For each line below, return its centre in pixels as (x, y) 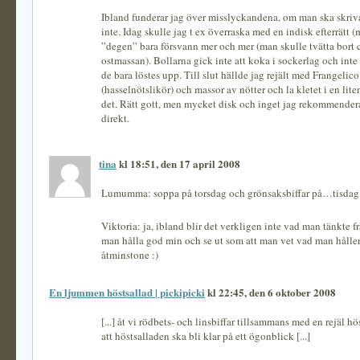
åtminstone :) (130, 255)
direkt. (115, 118)
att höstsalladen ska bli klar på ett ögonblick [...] (206, 336)
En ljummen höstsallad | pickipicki (127, 292)
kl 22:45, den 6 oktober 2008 (270, 292)
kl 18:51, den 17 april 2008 (178, 164)
